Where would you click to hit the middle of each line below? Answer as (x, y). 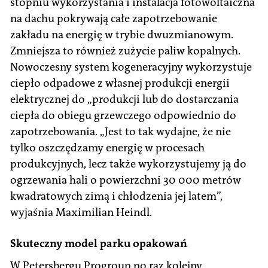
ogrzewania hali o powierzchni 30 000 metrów (126, 180)
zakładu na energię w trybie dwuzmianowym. (122, 34)
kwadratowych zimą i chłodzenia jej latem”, (116, 196)
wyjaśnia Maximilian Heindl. (81, 212)
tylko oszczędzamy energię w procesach (107, 147)
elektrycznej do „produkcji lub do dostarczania (124, 99)
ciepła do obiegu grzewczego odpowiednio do (123, 115)
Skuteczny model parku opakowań (99, 243)
